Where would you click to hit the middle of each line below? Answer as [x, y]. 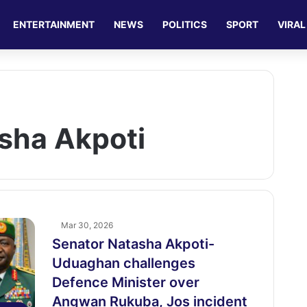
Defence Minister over [125, 282]
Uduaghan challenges [123, 263]
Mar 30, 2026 [87, 225]
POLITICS [185, 24]
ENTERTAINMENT [54, 24]
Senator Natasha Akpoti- [133, 244]
